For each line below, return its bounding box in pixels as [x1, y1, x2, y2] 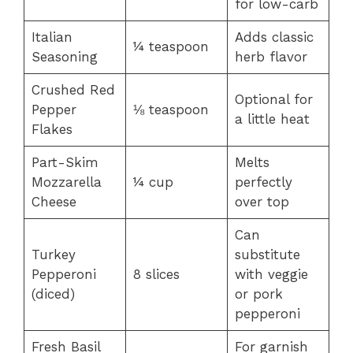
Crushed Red [31, 81, 115, 98]
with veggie [234, 266, 308, 282]
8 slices [132, 266, 180, 282]
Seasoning [31, 48, 98, 65]
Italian [31, 28, 72, 45]
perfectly [234, 173, 292, 190]
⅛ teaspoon [132, 101, 209, 117]
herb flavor [234, 48, 307, 65]
